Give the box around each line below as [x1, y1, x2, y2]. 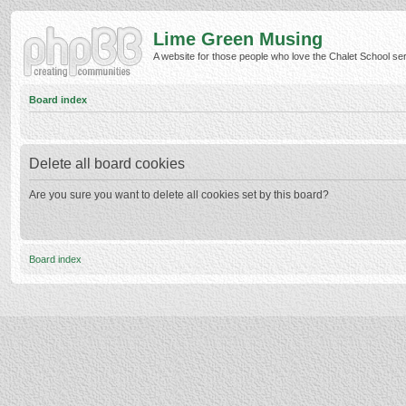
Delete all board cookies [29, 156, 185, 171]
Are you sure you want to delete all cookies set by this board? [29, 188, 329, 201]
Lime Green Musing [153, 29, 323, 49]
